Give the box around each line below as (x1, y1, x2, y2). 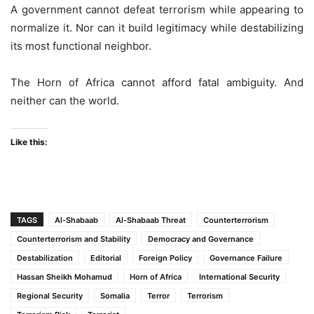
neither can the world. (11, 94, 119, 108)
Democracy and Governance (148, 234, 254, 245)
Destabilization (17, 253, 73, 264)
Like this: (11, 137, 48, 148)
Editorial (90, 253, 121, 264)
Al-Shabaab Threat (116, 215, 186, 226)
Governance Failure (210, 253, 282, 264)
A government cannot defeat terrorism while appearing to (11, 3, 303, 17)
